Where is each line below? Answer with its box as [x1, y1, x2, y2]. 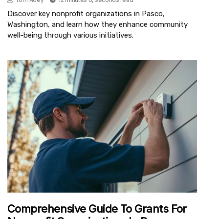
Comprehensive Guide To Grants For [7, 202, 187, 216]
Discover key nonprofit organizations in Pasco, [7, 9, 165, 18]
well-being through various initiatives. [7, 30, 133, 40]
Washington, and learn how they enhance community [7, 20, 188, 29]
